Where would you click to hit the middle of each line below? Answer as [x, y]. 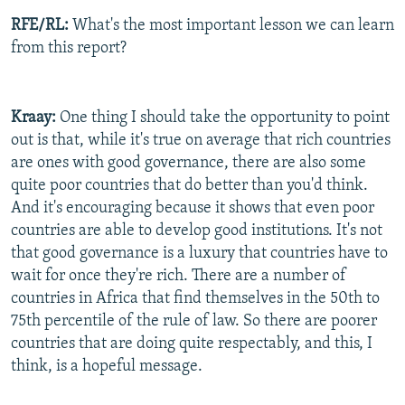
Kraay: [33, 118]
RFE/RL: [40, 25]
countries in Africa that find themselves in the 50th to [195, 298]
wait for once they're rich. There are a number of [179, 276]
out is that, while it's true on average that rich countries [201, 140]
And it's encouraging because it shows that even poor [193, 208]
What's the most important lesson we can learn [231, 25]
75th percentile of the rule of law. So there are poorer [194, 321]
